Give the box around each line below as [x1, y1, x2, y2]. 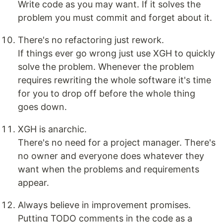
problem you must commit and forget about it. [18, 12, 212, 23]
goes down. [18, 102, 67, 112]
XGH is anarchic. [18, 124, 87, 135]
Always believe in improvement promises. [18, 200, 191, 211]
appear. [18, 177, 49, 188]
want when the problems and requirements [18, 164, 199, 175]
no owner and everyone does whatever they [18, 151, 204, 162]
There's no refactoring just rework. [18, 35, 164, 46]
